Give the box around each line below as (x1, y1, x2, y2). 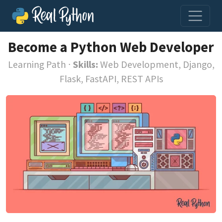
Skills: (72, 58, 98, 70)
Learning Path (7, 58, 66, 70)
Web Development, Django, (98, 58, 215, 70)
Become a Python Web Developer (8, 38, 214, 56)
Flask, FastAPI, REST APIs (59, 72, 163, 85)
